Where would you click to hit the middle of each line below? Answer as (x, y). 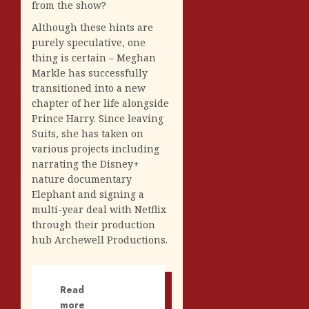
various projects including (96, 148)
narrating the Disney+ (86, 163)
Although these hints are (92, 27)
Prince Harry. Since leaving (98, 118)
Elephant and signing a (88, 194)
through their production (93, 224)
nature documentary (82, 179)
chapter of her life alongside (100, 103)
